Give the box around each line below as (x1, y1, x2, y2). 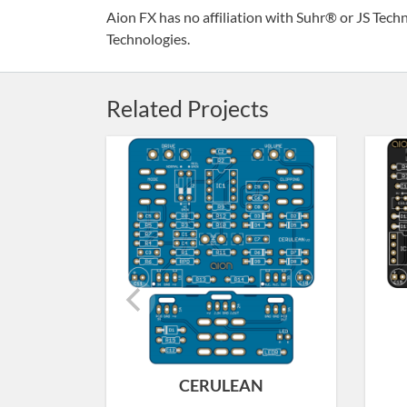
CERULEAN (179, 375, 264, 395)
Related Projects (106, 94, 269, 122)
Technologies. (106, 30, 190, 47)
